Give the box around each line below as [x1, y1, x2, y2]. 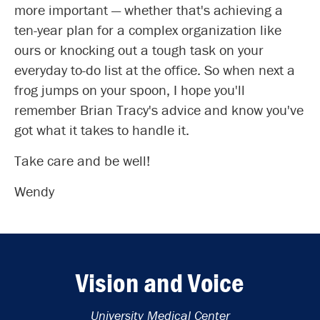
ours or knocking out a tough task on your [14, 40, 264, 59]
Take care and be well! [14, 151, 150, 169]
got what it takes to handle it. [14, 120, 189, 139]
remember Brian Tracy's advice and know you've [14, 100, 304, 119]
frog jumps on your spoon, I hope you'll [14, 80, 245, 99]
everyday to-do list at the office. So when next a [14, 60, 295, 79]
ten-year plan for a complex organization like [14, 20, 281, 39]
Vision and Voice [76, 265, 244, 299]
